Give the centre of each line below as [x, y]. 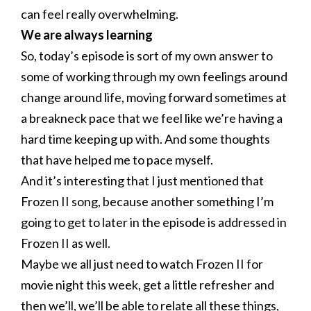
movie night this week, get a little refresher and [148, 285]
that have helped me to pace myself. [117, 160]
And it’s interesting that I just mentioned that [142, 180]
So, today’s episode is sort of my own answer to [147, 56]
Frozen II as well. [66, 243]
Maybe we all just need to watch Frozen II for [142, 264]
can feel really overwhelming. [100, 14]
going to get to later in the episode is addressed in [154, 222]
